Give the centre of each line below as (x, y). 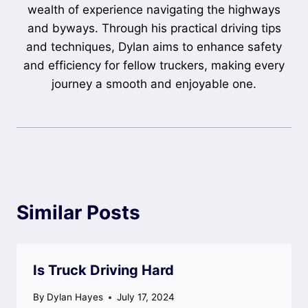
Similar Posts (78, 213)
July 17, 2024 (146, 297)
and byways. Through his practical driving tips (154, 29)
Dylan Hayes (75, 297)
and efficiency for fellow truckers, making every (154, 66)
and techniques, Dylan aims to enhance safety (154, 47)
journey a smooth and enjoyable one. (154, 84)
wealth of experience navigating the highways (154, 10)
